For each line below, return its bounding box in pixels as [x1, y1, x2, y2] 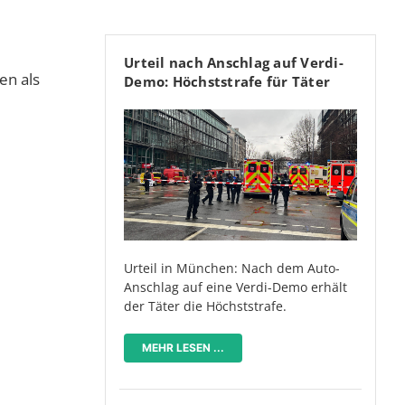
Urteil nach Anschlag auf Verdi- [124, 53, 344, 72]
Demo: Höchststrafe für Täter [124, 72, 330, 91]
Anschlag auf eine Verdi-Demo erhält [124, 278, 347, 297]
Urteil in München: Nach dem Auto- [124, 259, 340, 278]
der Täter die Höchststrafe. [124, 297, 287, 316]
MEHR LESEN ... [142, 341, 224, 355]
